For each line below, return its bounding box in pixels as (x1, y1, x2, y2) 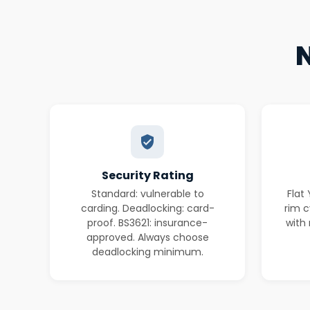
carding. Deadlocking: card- (80, 201, 215, 215)
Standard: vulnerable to (91, 187, 204, 201)
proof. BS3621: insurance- (87, 216, 208, 230)
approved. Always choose (86, 230, 209, 244)
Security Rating (101, 167, 194, 183)
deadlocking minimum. (91, 245, 203, 259)
